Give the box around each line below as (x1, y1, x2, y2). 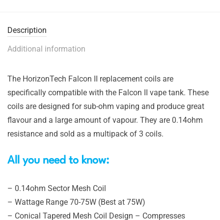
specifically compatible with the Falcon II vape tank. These (7, 87, 209, 97)
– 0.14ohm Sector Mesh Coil (7, 183, 106, 193)
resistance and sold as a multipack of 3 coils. (7, 129, 164, 138)
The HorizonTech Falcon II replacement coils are (7, 74, 173, 83)
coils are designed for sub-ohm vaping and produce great (7, 101, 204, 111)
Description (7, 25, 47, 35)
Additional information (7, 44, 85, 54)
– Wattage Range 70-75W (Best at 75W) (7, 197, 145, 207)
